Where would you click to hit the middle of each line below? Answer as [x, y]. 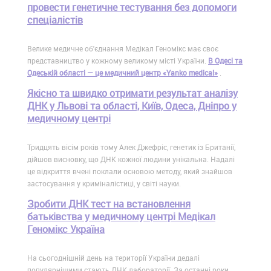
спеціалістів [55, 20]
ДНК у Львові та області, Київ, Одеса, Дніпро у [132, 106]
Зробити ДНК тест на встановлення [109, 204]
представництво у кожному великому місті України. [118, 61]
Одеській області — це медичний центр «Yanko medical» [122, 73]
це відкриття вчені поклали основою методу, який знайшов [130, 171]
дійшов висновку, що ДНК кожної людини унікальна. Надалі [131, 159]
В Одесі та [225, 61]
